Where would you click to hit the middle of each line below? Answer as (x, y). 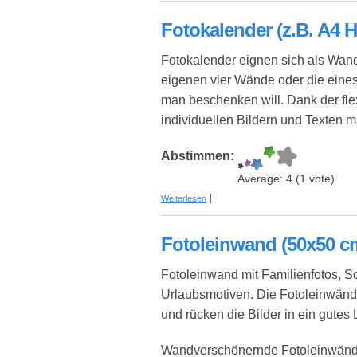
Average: (262, 179)
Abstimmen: (199, 156)
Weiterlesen (184, 199)
